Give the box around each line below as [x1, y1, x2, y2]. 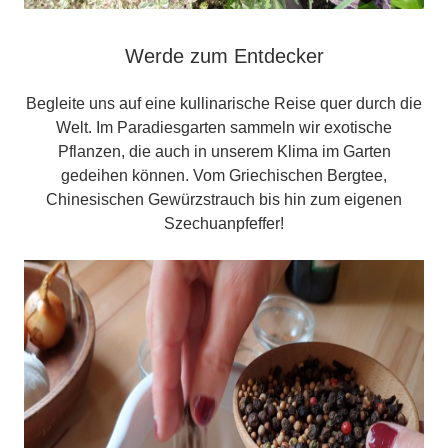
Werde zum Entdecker [124, 45, 324, 68]
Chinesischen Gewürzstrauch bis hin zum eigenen [46, 191, 402, 209]
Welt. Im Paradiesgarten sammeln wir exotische [56, 119, 392, 137]
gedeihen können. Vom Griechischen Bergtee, [61, 167, 387, 185]
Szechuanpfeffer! [164, 215, 284, 233]
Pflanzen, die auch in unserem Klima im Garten [57, 143, 391, 161]
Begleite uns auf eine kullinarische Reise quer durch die [26, 95, 422, 113]
